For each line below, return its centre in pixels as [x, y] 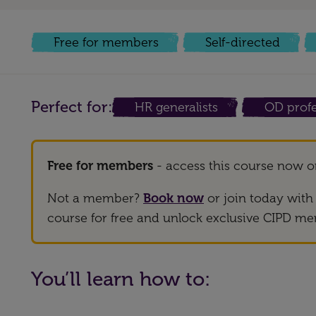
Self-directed [243, 42]
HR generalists [176, 107]
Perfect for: [72, 107]
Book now [174, 198]
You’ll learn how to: [121, 279]
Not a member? [95, 198]
